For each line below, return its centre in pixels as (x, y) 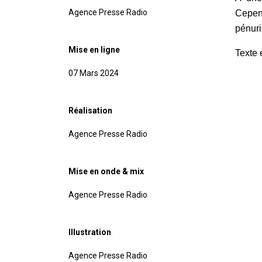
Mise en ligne (94, 50)
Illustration (90, 232)
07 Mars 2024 (94, 73)
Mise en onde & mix (106, 172)
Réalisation (90, 111)
